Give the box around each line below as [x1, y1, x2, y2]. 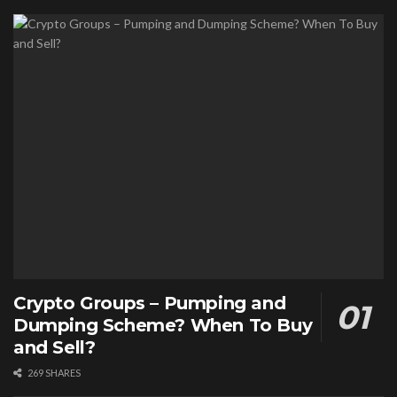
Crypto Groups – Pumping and [13, 292, 286, 315]
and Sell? [13, 337, 96, 359]
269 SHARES [26, 367, 81, 379]
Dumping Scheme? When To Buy [13, 315, 313, 337]
